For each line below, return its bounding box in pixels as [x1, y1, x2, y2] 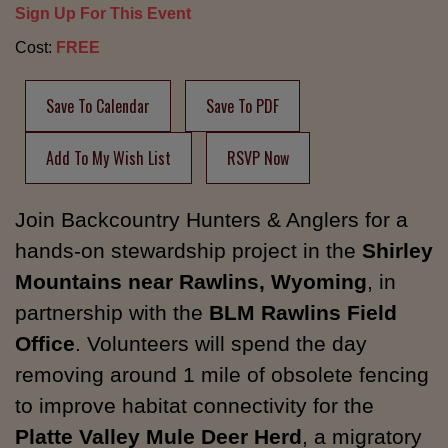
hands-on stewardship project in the [15, 239, 362, 263]
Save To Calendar [46, 94, 150, 119]
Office [15, 332, 75, 356]
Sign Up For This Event [15, 5, 191, 23]
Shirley [362, 239, 433, 263]
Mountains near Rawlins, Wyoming [15, 270, 367, 294]
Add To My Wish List [46, 146, 171, 171]
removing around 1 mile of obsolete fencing [15, 363, 429, 387]
